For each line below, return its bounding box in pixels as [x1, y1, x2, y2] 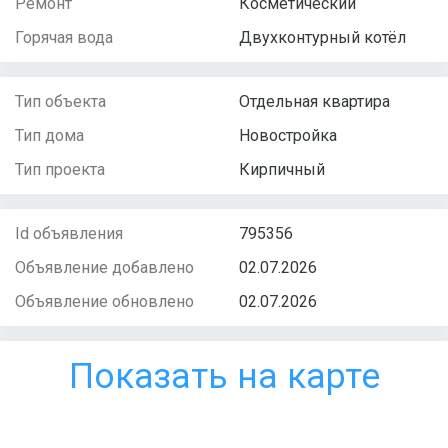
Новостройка [239, 125, 337, 145]
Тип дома [15, 125, 84, 145]
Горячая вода [15, 27, 113, 47]
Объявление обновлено [15, 291, 194, 311]
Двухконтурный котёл [239, 27, 406, 47]
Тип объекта [15, 91, 106, 111]
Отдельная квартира [239, 91, 390, 111]
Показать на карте [68, 355, 380, 397]
